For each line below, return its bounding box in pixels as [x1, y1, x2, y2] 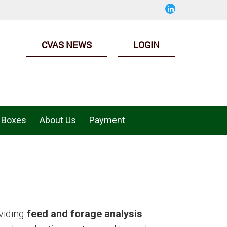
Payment [89, 115, 125, 125]
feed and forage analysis [27, 208, 142, 220]
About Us [40, 115, 76, 125]
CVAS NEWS [42, 39, 92, 51]
